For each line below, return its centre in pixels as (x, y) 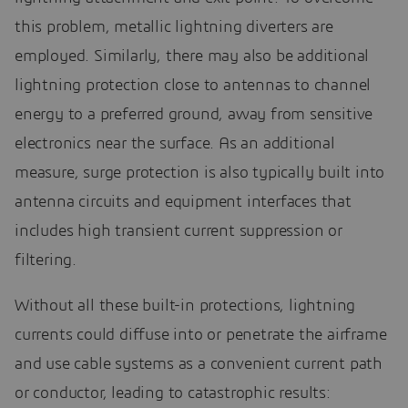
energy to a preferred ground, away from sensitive (194, 114)
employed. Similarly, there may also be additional (192, 56)
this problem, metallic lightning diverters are (174, 27)
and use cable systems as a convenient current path (199, 364)
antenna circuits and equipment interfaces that (183, 202)
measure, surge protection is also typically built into (200, 173)
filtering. (46, 260)
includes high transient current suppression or (178, 231)
